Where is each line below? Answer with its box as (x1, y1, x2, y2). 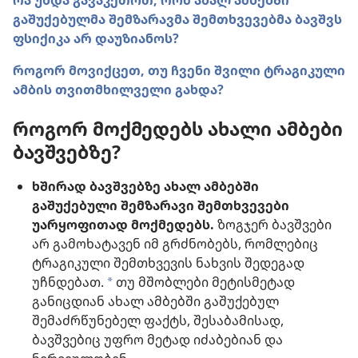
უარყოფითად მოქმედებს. (32, 216, 214, 234)
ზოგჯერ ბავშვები (214, 216, 332, 234)
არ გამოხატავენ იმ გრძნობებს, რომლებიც (32, 235, 318, 253)
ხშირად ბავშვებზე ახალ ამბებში (32, 177, 259, 196)
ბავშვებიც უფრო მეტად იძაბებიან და (32, 331, 283, 349)
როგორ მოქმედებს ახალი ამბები (13, 116, 343, 142)
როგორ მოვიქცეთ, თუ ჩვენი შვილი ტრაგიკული (13, 62, 345, 79)
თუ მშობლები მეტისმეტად (113, 273, 295, 292)
